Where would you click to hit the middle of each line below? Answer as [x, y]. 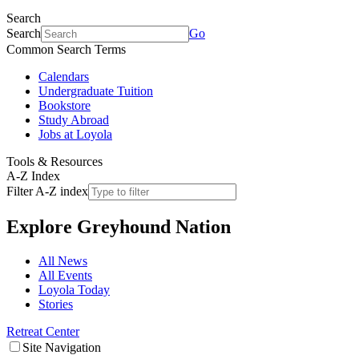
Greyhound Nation [154, 226]
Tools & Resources [54, 161]
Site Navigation [62, 347]
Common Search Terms [66, 49]
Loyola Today [74, 289]
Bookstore [65, 105]
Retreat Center [43, 331]
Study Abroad [74, 120]
